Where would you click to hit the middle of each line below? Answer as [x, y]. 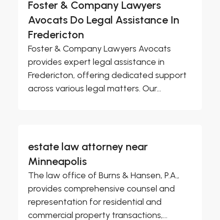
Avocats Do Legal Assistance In [104, 20]
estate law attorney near [88, 147]
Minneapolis [58, 162]
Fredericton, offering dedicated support [108, 75]
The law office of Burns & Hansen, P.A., [104, 176]
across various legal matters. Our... [95, 89]
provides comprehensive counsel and [102, 189]
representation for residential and [95, 202]
